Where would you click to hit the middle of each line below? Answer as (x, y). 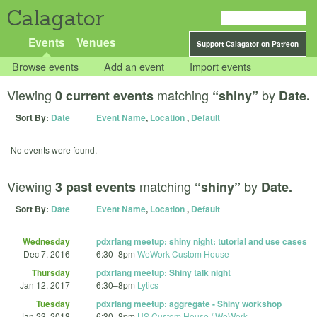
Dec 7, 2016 (47, 253)
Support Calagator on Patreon (248, 44)
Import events (221, 67)
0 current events (104, 96)
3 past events (96, 186)
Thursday (51, 272)
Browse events (46, 67)
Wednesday (46, 241)
